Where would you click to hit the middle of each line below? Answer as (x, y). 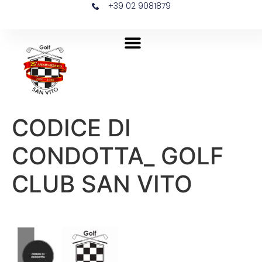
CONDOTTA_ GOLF (118, 156)
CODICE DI (71, 128)
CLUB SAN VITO (102, 184)
